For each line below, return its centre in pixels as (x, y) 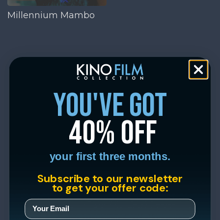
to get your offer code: (110, 187)
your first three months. (110, 156)
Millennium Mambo (51, 15)
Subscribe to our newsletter (110, 178)
